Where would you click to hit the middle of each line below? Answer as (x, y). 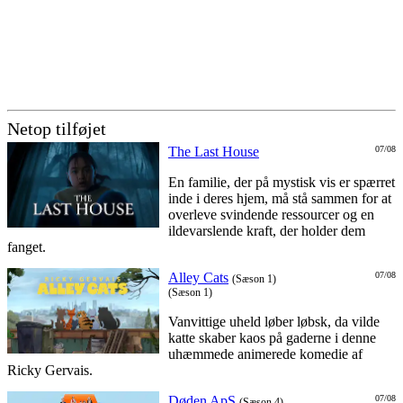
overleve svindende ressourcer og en (271, 215)
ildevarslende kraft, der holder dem (267, 231)
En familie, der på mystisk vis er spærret (282, 183)
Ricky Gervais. (50, 371)
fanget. (27, 247)
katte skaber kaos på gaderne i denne (272, 338)
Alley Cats (198, 278)
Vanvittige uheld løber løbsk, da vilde (274, 322)
